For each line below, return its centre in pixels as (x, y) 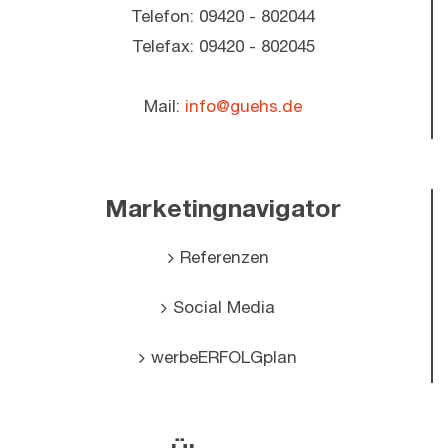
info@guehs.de (243, 106)
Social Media (224, 307)
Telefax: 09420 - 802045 (223, 46)
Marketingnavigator (223, 207)
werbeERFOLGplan (224, 357)
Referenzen (224, 257)
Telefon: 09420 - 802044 (223, 16)
